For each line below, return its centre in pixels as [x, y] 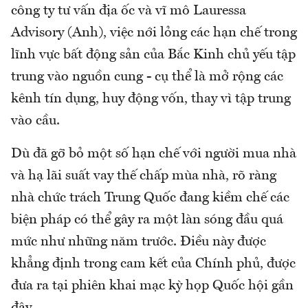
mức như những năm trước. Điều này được [139, 242]
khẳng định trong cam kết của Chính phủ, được [153, 264]
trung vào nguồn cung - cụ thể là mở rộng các [147, 77]
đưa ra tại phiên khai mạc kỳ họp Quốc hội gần [152, 286]
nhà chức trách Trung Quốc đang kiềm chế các [150, 198]
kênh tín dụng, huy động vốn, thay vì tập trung [151, 99]
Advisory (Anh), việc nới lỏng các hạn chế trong [154, 33]
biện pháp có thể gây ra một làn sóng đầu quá [147, 220]
